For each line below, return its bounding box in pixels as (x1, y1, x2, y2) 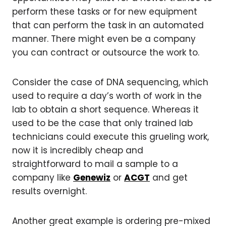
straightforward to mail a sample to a (12, 157, 178, 170)
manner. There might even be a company (12, 32, 196, 45)
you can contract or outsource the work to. (12, 46, 199, 59)
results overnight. (12, 185, 87, 197)
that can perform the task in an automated (12, 19, 204, 31)
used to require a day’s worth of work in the (12, 89, 202, 102)
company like (12, 171, 73, 184)
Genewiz (73, 171, 110, 184)
